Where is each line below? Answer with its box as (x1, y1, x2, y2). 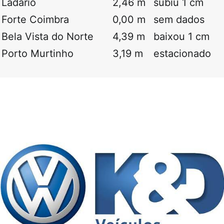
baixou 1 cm (153, 30, 209, 42)
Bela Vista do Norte (1, 30, 93, 42)
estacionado (153, 47, 211, 59)
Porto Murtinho (1, 47, 73, 59)
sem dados (153, 13, 204, 25)
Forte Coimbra (1, 13, 69, 25)
